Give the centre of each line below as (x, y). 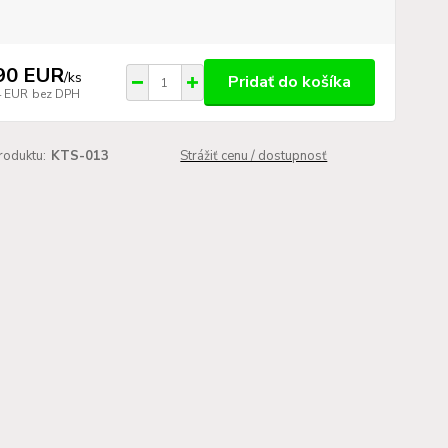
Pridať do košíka (289, 82)
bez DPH (55, 93)
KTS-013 (79, 156)
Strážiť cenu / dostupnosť (254, 156)
